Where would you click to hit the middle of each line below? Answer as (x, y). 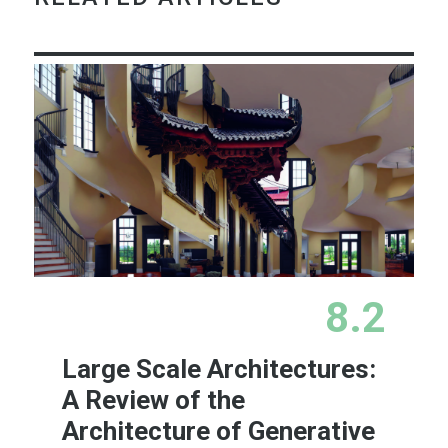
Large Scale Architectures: (219, 368)
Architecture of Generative (219, 430)
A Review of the (154, 399)
